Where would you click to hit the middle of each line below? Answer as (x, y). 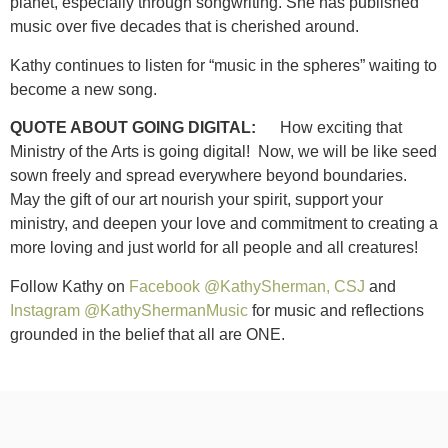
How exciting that (337, 128)
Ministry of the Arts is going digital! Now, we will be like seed (223, 152)
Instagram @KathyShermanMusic (129, 310)
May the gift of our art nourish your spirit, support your (196, 200)
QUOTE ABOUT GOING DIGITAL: (141, 128)
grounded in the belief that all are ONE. (147, 334)
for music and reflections (336, 310)
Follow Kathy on (69, 286)
